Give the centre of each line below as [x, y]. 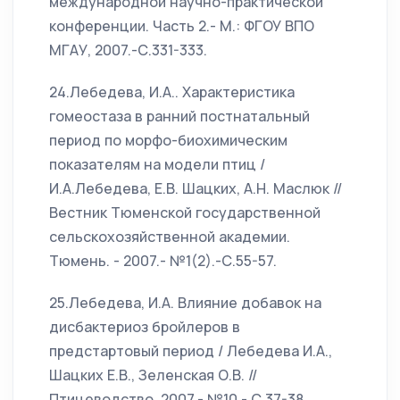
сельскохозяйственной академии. [170, 237]
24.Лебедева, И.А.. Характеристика [172, 92]
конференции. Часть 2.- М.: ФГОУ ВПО [182, 26]
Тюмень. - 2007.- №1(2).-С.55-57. [163, 261]
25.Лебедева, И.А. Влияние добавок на [185, 303]
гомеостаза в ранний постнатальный [179, 116]
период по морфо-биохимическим [168, 140]
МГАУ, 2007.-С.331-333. [128, 50]
